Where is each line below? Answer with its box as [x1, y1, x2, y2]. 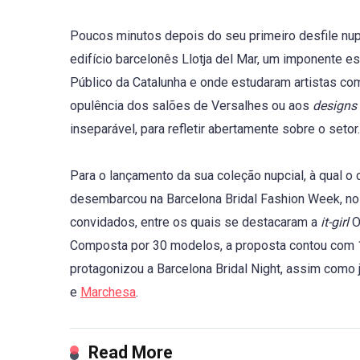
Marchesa [80, 284, 136, 300]
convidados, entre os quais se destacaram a [70, 215, 321, 230]
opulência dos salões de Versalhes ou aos [70, 98, 313, 113]
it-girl [321, 215, 349, 230]
